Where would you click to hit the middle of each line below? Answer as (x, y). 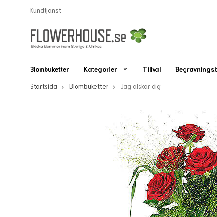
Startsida (44, 86)
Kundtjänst (46, 10)
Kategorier (101, 69)
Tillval (152, 69)
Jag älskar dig (141, 86)
